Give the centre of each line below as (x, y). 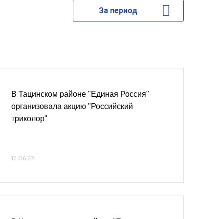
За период (118, 11)
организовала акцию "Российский (72, 106)
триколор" (29, 119)
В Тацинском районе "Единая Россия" (80, 94)
